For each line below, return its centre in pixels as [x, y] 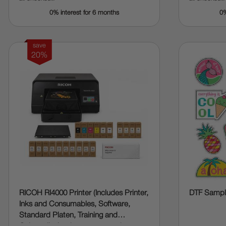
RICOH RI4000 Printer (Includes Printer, [83, 193]
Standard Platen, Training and [68, 215]
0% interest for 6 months [84, 13]
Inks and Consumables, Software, [74, 204]
